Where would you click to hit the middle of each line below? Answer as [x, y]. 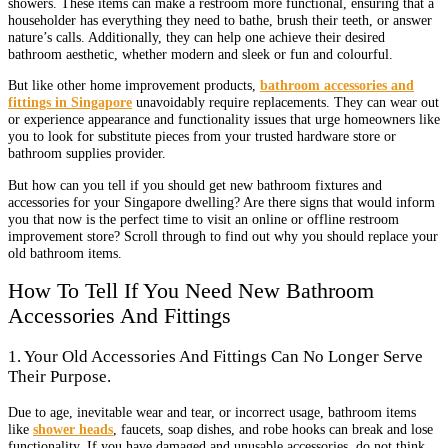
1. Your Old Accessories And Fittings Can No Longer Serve [215, 357]
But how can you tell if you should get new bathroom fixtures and [195, 184]
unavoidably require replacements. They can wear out [285, 102]
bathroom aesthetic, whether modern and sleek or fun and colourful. [200, 53]
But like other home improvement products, [134, 85]
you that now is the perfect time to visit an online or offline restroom [203, 218]
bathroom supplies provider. [87, 153]
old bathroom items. [65, 252]
